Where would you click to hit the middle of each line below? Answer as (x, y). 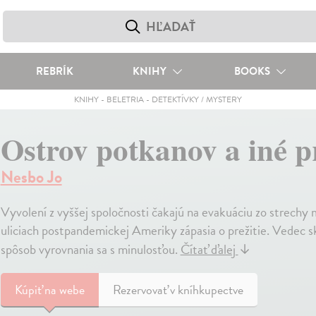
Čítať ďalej (209, 249)
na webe (64, 290)
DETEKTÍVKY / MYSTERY (196, 99)
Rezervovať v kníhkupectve (178, 290)
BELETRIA (125, 99)
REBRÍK (54, 71)
